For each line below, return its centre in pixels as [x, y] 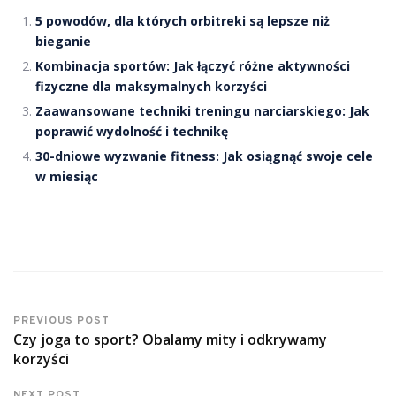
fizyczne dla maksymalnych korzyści [151, 86]
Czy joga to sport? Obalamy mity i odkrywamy [170, 339]
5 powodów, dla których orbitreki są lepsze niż [183, 20]
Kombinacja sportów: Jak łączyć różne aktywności [193, 65]
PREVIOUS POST [61, 320]
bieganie [63, 41]
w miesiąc [67, 176]
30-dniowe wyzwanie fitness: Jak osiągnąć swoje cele [204, 156]
